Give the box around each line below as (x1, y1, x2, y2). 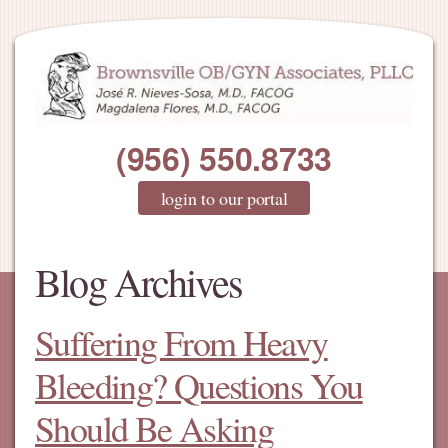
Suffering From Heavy (35, 318, 328, 367)
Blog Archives (35, 255, 243, 309)
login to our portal (160, 186, 288, 211)
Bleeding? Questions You (35, 361, 363, 410)
